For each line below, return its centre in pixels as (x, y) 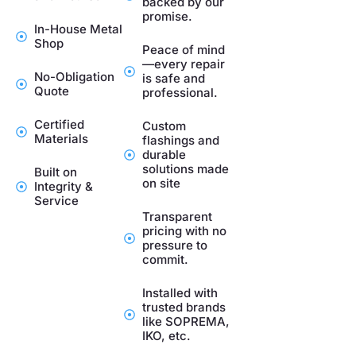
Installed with (180, 292)
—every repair (183, 64)
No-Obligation (74, 76)
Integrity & (63, 186)
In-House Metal (78, 29)
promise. (167, 16)
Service (56, 200)
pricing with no (184, 230)
